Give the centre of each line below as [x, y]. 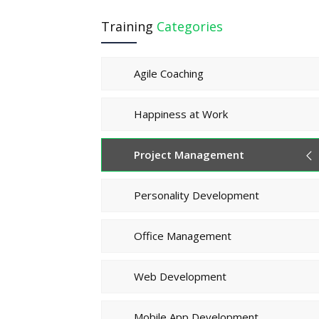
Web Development [180, 276]
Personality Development [197, 195]
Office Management [183, 235]
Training [129, 26]
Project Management [189, 154]
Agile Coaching [169, 73]
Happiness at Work [181, 114]
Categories [190, 26]
